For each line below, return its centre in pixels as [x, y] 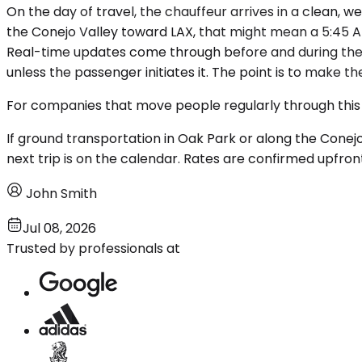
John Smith [61, 193]
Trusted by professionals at [93, 248]
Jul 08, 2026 [59, 228]
